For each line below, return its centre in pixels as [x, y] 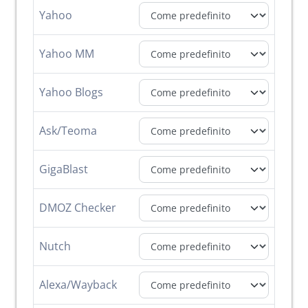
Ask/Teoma [68, 131]
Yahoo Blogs [71, 92]
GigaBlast [64, 169]
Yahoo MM [67, 54]
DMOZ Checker [78, 208]
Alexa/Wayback [78, 285]
